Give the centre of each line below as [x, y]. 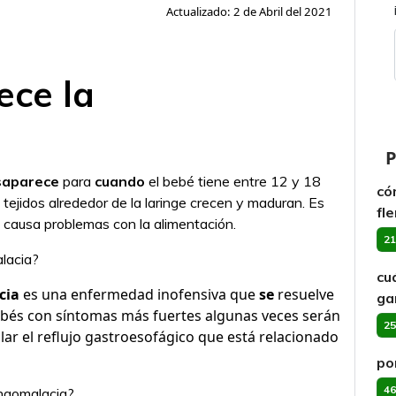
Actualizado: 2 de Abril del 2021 [249, 11]
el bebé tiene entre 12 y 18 [233, 181]
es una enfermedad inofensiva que [139, 294]
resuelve [304, 294]
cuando [120, 181]
